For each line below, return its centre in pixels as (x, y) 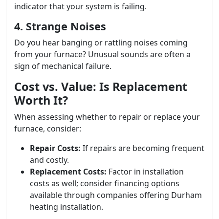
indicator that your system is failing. (80, 6)
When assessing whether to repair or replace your (107, 117)
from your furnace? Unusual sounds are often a (102, 54)
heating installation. (66, 207)
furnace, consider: (48, 129)
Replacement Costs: (68, 172)
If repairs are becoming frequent (142, 148)
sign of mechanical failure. (63, 66)
